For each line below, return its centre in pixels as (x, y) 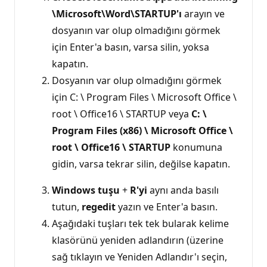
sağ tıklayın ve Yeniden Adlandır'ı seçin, (139, 257)
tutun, (67, 207)
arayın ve (203, 13)
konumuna (196, 147)
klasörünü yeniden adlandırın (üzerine (138, 240)
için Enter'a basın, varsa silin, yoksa (131, 47)
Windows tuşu (86, 190)
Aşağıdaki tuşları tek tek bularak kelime (140, 223)
